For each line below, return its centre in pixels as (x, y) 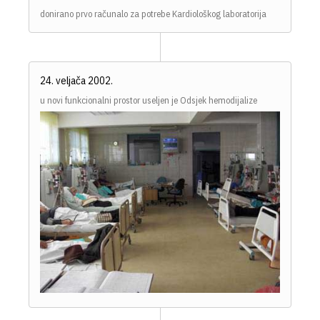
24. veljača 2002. (76, 81)
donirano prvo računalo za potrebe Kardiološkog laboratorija (153, 14)
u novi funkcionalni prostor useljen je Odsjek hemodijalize (149, 101)
